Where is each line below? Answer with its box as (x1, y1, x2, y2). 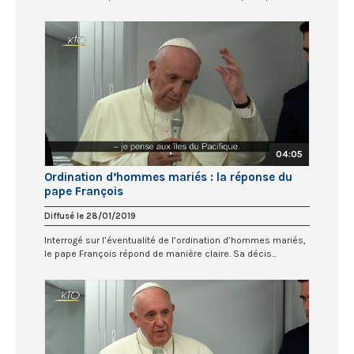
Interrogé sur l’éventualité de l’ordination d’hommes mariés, (44, 235, 306, 247)
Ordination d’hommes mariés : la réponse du (44, 170, 292, 185)
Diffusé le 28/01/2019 (44, 211, 136, 222)
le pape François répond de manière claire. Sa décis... (44, 248, 277, 260)
